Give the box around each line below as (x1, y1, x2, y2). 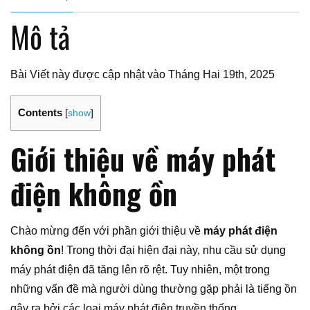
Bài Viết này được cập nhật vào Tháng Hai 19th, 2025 (10, 69, 275, 81)
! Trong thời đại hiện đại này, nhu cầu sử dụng (61, 244, 286, 257)
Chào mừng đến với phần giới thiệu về (10, 225, 203, 237)
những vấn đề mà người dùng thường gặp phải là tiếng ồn (10, 283, 297, 295)
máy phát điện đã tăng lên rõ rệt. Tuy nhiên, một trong (10, 264, 270, 276)
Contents (18, 107, 62, 119)
